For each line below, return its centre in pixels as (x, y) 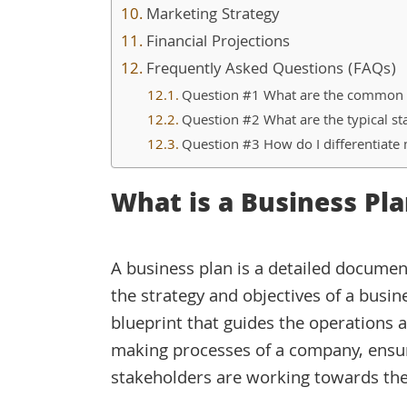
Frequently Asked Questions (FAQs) (271, 71)
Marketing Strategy (212, 16)
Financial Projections (218, 44)
